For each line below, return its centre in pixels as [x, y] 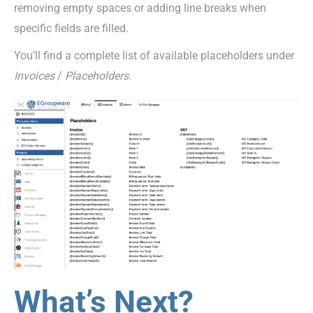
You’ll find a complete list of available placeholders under [154, 55]
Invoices [34, 75]
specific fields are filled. [71, 28]
